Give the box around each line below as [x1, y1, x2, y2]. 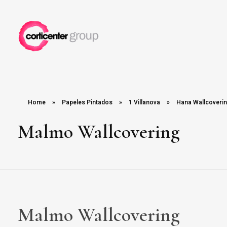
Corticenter [26, 51, 38, 65]
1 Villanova [129, 98, 160, 107]
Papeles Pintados [62, 98, 112, 107]
